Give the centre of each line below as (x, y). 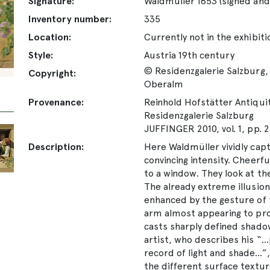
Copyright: (52, 73)
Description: (56, 146)
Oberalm (164, 84)
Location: (50, 37)
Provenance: (56, 102)
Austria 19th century (190, 55)
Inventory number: (70, 19)
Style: (41, 55)
